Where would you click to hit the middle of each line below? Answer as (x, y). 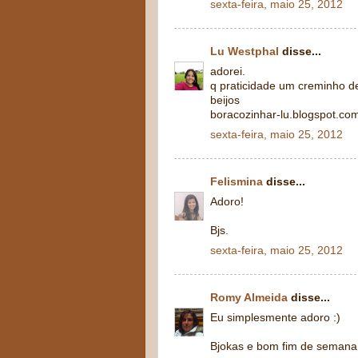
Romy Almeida (249, 298)
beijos (225, 100)
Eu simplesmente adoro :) (275, 317)
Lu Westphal (245, 52)
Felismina (237, 182)
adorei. (228, 71)
